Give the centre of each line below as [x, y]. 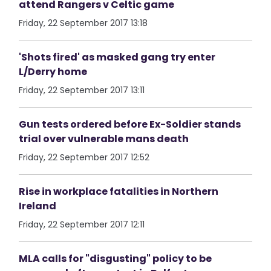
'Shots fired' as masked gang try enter [117, 57]
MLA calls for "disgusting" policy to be [116, 259]
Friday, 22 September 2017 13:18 [83, 23]
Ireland [38, 206]
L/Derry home [53, 72]
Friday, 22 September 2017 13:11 [82, 90]
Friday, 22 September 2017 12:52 [84, 157]
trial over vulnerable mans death [104, 139]
